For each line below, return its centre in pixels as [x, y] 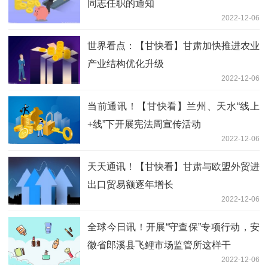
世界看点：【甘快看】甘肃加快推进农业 [173, 46]
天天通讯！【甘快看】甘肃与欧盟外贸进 [173, 167]
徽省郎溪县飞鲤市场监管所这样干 [159, 245]
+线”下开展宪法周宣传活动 [144, 124]
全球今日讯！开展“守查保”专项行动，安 [173, 227]
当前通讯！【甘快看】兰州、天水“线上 [173, 106]
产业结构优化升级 [126, 64]
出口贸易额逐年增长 [130, 185]
